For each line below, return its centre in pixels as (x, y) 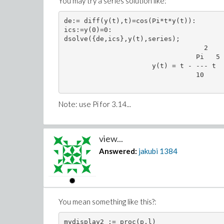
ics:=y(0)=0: (88, 29)
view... (111, 138)
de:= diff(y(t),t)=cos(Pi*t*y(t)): (130, 20)
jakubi (148, 151)
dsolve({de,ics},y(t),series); (122, 38)
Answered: (118, 151)
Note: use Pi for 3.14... (95, 104)
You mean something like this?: (107, 201)
